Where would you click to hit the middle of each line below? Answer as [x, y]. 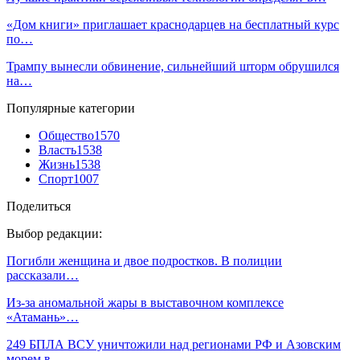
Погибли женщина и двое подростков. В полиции [144, 260]
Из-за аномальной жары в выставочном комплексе [145, 302]
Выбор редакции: [54, 233]
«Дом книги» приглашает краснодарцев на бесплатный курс [173, 24]
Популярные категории [71, 108]
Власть [57, 149]
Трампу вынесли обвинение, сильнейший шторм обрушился [173, 66]
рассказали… [43, 275]
